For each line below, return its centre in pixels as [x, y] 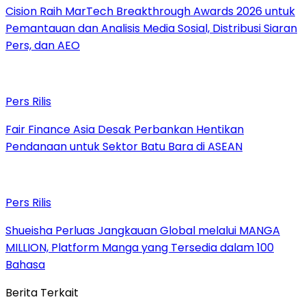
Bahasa [25, 264]
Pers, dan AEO [43, 45]
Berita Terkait [42, 292]
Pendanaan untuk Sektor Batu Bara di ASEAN [124, 146]
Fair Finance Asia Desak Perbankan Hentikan [125, 129]
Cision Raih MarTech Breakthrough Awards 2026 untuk [150, 11]
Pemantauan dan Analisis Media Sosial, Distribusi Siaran [151, 28]
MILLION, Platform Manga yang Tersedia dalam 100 [140, 247]
